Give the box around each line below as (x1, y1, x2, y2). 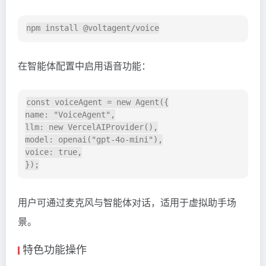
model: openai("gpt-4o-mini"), (25, 135, 163, 145)
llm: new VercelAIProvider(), (25, 122, 158, 132)
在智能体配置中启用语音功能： (18, 59, 151, 73)
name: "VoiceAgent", (25, 110, 115, 120)
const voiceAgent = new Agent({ (26, 97, 169, 107)
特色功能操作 (23, 241, 87, 257)
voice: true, (25, 147, 82, 157)
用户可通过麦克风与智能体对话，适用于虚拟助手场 (18, 195, 236, 210)
